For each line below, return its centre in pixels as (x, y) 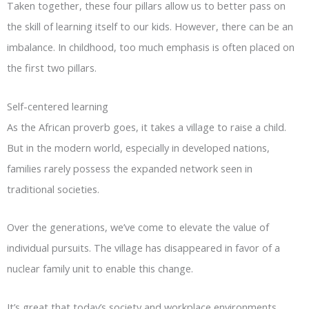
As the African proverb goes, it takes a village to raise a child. (147, 127)
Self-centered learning (58, 106)
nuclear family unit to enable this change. (100, 269)
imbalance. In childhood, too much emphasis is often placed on (151, 47)
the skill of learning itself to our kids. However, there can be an (150, 27)
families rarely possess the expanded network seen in (130, 168)
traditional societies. (53, 189)
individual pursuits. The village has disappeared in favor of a (143, 248)
